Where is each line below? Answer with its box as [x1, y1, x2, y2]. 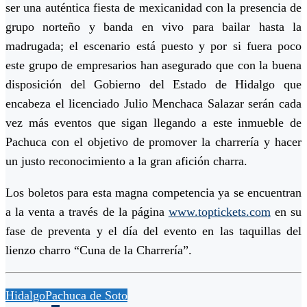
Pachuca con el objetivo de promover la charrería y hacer [5, 135, 302, 149]
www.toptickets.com [168, 205, 271, 219]
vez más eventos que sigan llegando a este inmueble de [5, 116, 302, 130]
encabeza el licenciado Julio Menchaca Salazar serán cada [5, 97, 302, 111]
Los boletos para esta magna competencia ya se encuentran [5, 186, 302, 200]
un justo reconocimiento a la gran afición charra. [5, 154, 247, 169]
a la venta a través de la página [5, 205, 169, 219]
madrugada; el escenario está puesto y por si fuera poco [5, 39, 302, 53]
